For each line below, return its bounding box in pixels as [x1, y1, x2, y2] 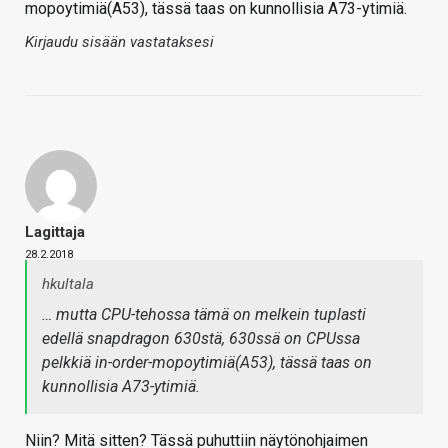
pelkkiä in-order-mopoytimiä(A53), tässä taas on [42, 352, 372, 372]
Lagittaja [25, 222, 85, 241]
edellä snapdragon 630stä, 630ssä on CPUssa [42, 328, 360, 348]
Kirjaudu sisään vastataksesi [25, 32, 214, 51]
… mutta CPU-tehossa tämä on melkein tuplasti [42, 304, 366, 324]
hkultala [42, 274, 94, 293]
